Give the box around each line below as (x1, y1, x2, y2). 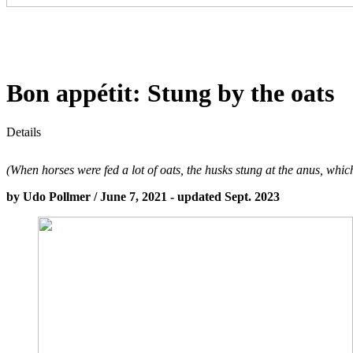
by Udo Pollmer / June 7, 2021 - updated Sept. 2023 (6, 189, 280, 203)
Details (6, 124, 41, 139)
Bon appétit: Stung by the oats (6, 79, 334, 108)
